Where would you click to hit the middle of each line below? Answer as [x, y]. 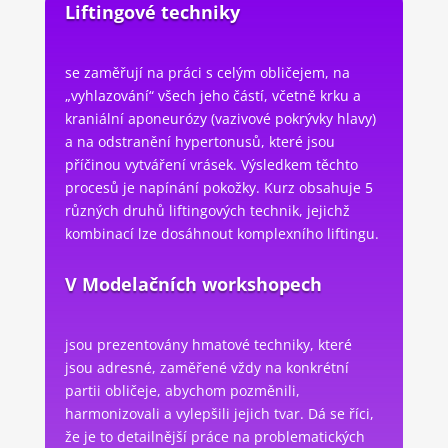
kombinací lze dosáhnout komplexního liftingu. [221, 233]
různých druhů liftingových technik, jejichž [207, 210]
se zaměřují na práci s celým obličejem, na [207, 72]
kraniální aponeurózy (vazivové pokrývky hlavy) [220, 118]
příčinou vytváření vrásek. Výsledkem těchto [211, 164]
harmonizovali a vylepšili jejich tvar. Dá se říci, [219, 413]
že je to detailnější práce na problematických [214, 436]
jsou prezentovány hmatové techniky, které [208, 344]
